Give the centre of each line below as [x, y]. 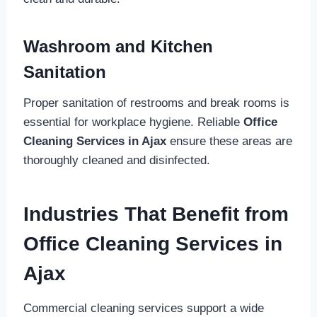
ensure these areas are [229, 142]
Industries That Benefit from [156, 214]
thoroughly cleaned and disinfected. [116, 161]
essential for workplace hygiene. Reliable [133, 122]
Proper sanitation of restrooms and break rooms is [156, 103]
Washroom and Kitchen [118, 47]
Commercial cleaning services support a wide [143, 309]
